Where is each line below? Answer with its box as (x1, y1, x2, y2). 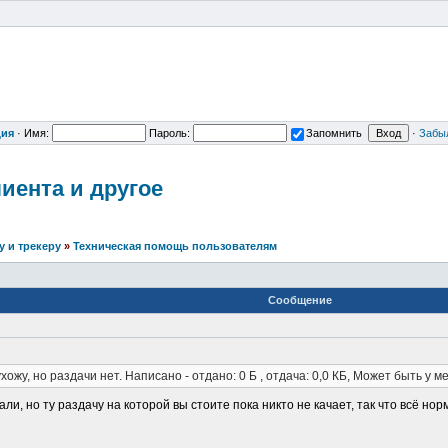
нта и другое (28, 175, 163, 201)
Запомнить (306, 127, 362, 140)
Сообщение (267, 293, 332, 306)
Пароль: (146, 127, 193, 140)
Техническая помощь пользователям (73, 239, 277, 252)
